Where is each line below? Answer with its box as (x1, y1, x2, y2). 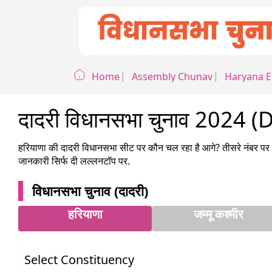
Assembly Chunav (131, 69, 212, 83)
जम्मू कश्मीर (194, 206, 243, 222)
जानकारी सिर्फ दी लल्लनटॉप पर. (18, 154, 130, 168)
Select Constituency (24, 251, 134, 268)
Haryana (224, 69, 263, 83)
